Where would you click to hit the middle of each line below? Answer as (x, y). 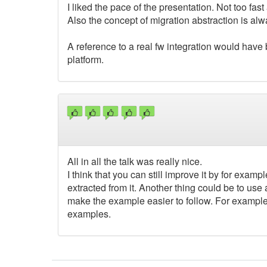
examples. (89, 214)
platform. (86, 59)
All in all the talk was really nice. (135, 162)
